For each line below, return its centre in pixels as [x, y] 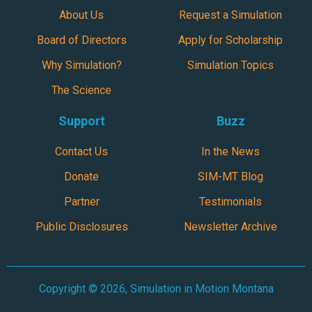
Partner [81, 202]
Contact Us [81, 152]
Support [81, 121]
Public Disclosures [81, 227]
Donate [81, 177]
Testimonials [231, 202]
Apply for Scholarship [231, 40]
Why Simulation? [81, 65]
